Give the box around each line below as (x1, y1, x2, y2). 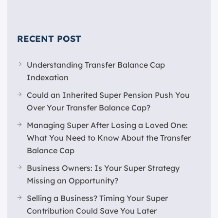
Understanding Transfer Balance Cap (27, 60, 165, 70)
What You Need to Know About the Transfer (27, 133, 191, 143)
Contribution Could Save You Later (27, 206, 157, 216)
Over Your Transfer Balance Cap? (27, 103, 150, 112)
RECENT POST (17, 33, 81, 44)
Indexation (27, 73, 69, 82)
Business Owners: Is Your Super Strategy (27, 163, 180, 173)
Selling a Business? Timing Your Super (27, 193, 168, 203)
